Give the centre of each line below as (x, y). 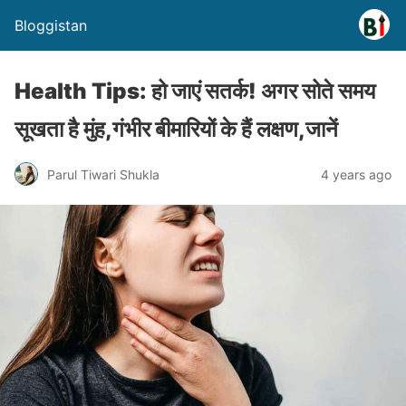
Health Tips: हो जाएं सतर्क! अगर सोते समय (195, 91)
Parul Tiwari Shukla (103, 174)
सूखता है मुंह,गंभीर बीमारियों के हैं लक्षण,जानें (176, 129)
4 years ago (356, 174)
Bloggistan (51, 25)
